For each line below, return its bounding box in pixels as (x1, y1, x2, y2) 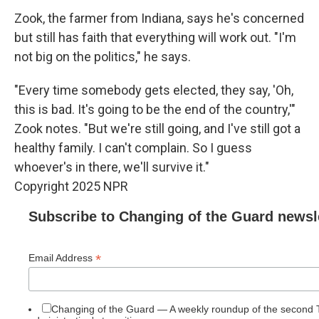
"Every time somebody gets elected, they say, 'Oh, (14, 83, 293, 98)
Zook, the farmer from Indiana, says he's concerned (14, 11, 304, 26)
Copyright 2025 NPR (14, 179, 128, 194)
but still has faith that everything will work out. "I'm (14, 30, 296, 45)
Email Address (28, 252, 95, 263)
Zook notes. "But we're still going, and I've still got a (14, 121, 300, 136)
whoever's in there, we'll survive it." (14, 159, 209, 174)
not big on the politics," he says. (14, 49, 191, 64)
